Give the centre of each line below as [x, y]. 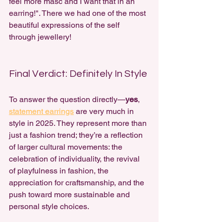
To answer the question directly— [67, 99]
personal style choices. [49, 206]
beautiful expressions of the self [65, 25]
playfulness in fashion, [56, 171]
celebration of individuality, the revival [75, 159]
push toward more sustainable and [70, 194]
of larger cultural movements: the [67, 147]
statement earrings [41, 111]
